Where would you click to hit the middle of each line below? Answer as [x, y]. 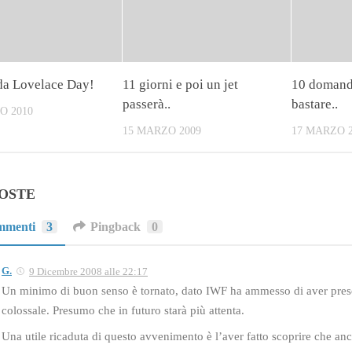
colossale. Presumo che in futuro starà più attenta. [123, 310]
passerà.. [147, 104]
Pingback [115, 226]
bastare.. [314, 104]
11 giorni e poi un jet [181, 84]
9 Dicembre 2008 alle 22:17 [88, 271]
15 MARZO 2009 [162, 130]
